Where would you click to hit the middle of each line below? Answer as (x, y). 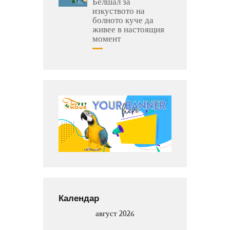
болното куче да (123, 20)
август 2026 (115, 214)
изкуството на (119, 11)
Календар (79, 197)
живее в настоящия (128, 29)
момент (107, 38)
